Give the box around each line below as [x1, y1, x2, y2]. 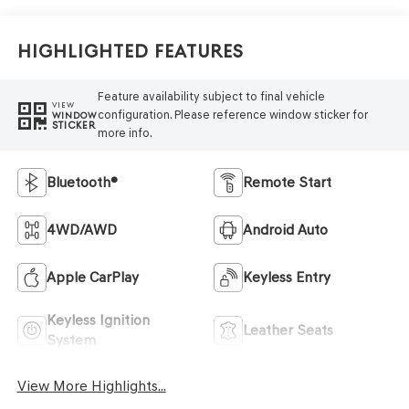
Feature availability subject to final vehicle [97, 89, 325, 104]
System [46, 331, 96, 349]
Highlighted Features [16, 41, 244, 63]
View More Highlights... [16, 376, 166, 394]
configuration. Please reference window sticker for [97, 108, 368, 122]
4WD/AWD [46, 221, 117, 238]
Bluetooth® [46, 173, 118, 191]
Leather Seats [243, 321, 333, 339]
